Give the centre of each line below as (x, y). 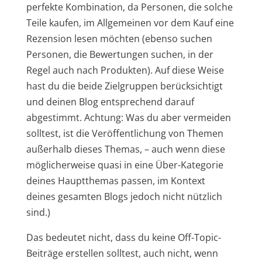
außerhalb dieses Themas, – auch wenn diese (125, 149)
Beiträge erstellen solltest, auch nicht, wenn (122, 253)
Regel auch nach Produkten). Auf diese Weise (125, 70)
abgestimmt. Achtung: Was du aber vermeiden (128, 117)
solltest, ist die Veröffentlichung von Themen (125, 133)
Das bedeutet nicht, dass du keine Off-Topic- (123, 237)
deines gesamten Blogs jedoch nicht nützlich (124, 196)
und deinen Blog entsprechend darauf (110, 101)
